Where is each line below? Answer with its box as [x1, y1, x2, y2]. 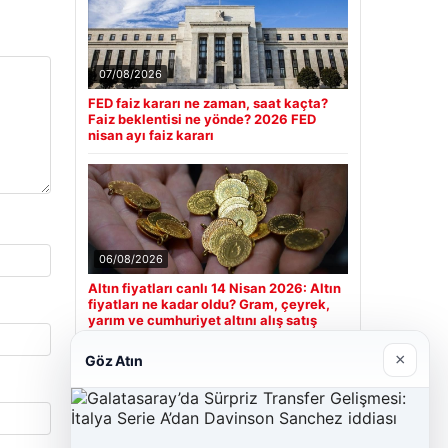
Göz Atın [85, 351, 143, 369]
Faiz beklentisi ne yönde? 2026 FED [87, 111, 316, 128]
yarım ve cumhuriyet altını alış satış [87, 312, 317, 329]
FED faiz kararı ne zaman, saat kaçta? [87, 95, 328, 112]
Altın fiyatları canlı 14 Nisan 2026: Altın [87, 280, 341, 297]
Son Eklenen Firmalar [87, 407, 242, 427]
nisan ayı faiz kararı [87, 127, 214, 144]
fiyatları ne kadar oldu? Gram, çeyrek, [87, 296, 330, 313]
